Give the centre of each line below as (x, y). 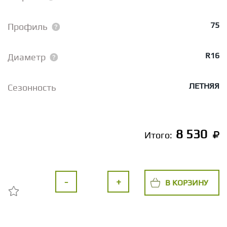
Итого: (159, 135)
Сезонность (32, 87)
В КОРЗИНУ (187, 182)
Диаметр (27, 57)
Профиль (28, 27)
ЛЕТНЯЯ (204, 86)
